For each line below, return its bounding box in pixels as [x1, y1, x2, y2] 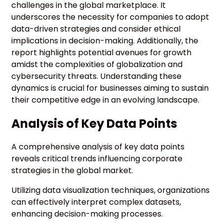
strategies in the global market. [11, 164, 133, 176]
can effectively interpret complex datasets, [11, 196, 181, 208]
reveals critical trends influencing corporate [11, 152, 183, 164]
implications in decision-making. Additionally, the [11, 35, 198, 46]
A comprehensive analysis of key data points [11, 141, 184, 152]
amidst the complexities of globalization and [11, 58, 183, 70]
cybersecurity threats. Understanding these [11, 70, 182, 82]
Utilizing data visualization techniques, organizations [11, 184, 210, 196]
